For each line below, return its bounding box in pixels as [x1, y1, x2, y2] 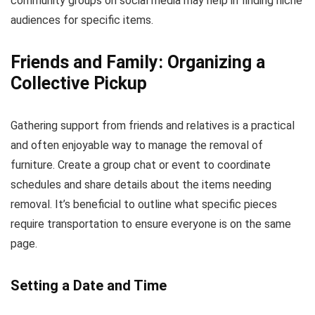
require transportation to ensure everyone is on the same [11, 217, 291, 231]
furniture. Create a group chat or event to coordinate [11, 158, 271, 172]
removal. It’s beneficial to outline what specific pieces [11, 198, 277, 211]
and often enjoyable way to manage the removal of [11, 139, 263, 152]
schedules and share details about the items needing [11, 178, 271, 191]
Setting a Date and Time [11, 277, 167, 294]
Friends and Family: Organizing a [11, 52, 265, 72]
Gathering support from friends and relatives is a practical [11, 119, 295, 132]
